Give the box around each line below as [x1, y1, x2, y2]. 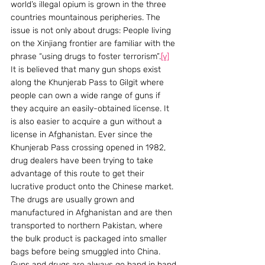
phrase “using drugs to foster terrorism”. [11, 51, 161, 62]
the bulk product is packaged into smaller [11, 233, 169, 244]
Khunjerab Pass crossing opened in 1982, [11, 142, 168, 153]
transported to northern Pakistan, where [11, 220, 165, 231]
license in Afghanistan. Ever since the [11, 129, 155, 140]
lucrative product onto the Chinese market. [11, 181, 176, 192]
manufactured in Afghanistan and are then [11, 207, 174, 218]
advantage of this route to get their [11, 168, 147, 179]
